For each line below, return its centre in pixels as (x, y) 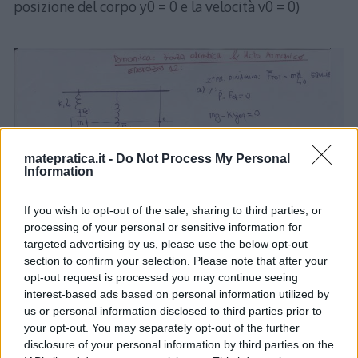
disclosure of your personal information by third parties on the (179, 344)
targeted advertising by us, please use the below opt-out (166, 244)
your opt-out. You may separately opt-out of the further (162, 328)
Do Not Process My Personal (203, 159)
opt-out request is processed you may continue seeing (161, 277)
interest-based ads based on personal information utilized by (177, 294)
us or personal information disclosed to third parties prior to (173, 311)
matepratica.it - (70, 159)
